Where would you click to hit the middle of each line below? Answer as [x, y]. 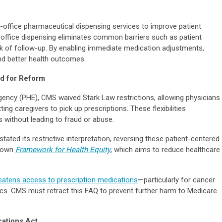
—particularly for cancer [176, 180]
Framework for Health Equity [63, 149]
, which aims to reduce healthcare [165, 149]
